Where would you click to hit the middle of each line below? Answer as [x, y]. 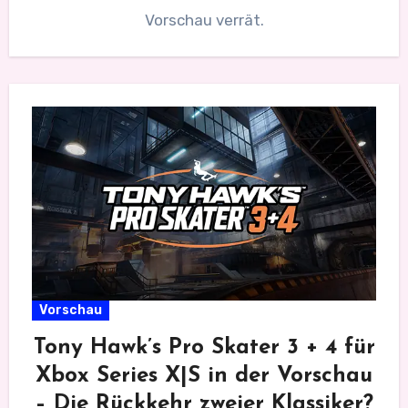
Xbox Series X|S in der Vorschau [204, 376]
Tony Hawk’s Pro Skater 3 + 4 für [204, 347]
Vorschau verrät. [204, 20]
